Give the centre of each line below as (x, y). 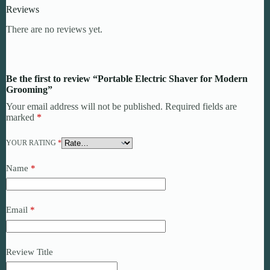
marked (21, 117)
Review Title (30, 252)
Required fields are (201, 106)
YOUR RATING (32, 143)
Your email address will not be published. (84, 106)
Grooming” (29, 89)
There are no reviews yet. (54, 29)
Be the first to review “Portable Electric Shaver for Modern (127, 78)
